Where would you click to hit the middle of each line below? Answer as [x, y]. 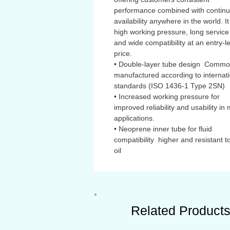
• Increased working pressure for [167, 97]
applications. [134, 118]
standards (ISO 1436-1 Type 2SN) [169, 86]
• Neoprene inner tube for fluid [163, 129]
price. [123, 53]
